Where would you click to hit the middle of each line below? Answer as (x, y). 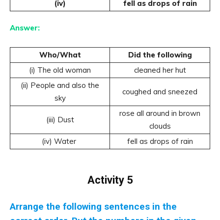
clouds (160, 126)
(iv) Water (60, 141)
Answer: (26, 28)
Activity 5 (110, 180)
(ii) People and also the (60, 85)
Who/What (60, 55)
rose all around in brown (160, 113)
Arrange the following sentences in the (93, 206)
